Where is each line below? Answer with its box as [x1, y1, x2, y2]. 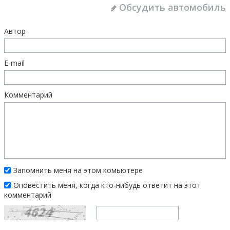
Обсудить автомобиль [119, 1, 226, 13]
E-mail [4, 58, 25, 68]
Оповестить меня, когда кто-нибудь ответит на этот [13, 180, 201, 190]
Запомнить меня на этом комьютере [13, 165, 143, 175]
